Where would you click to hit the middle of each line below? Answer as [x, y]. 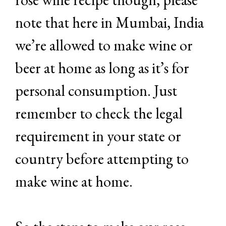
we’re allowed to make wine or [104, 45]
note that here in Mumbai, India [109, 23]
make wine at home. [74, 182]
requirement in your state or [98, 136]
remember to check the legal [99, 114]
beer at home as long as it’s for [102, 68]
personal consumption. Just [96, 91]
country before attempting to [102, 159]
